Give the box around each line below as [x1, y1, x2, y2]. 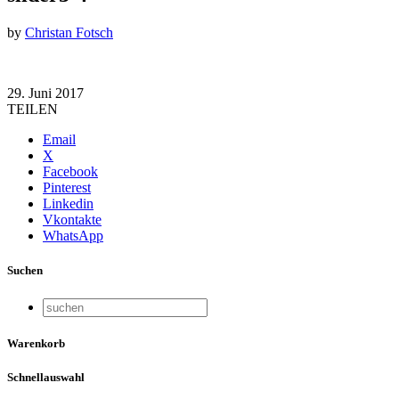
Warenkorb [7, 336, 65, 350]
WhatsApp [43, 228, 103, 244]
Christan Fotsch [25, 25, 113, 41]
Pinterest [43, 180, 91, 196]
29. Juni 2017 [7, 85, 84, 102]
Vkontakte [43, 212, 102, 228]
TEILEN [7, 102, 58, 118]
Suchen [7, 264, 43, 278]
